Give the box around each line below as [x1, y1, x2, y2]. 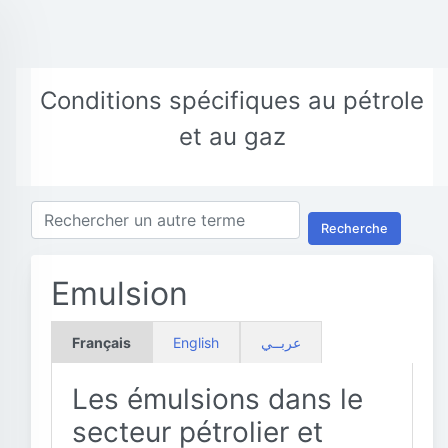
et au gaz [178, 122, 286, 151]
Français [72, 334, 131, 351]
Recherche [321, 220, 388, 236]
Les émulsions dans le [72, 382, 363, 416]
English [173, 334, 219, 351]
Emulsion [51, 274, 188, 313]
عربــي [261, 334, 301, 351]
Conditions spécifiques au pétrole [40, 86, 424, 115]
